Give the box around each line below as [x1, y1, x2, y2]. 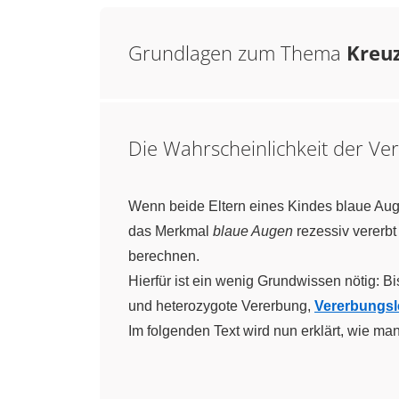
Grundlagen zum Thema [128, 39, 341, 66]
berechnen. [128, 248, 199, 264]
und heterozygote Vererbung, [128, 298, 314, 313]
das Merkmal [128, 224, 213, 239]
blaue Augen [213, 224, 293, 239]
